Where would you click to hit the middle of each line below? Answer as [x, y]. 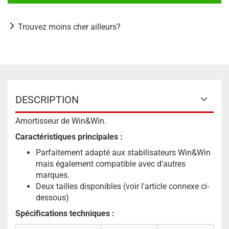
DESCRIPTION [47, 100]
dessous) [52, 198]
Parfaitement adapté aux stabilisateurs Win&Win [123, 153]
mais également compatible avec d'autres [111, 164]
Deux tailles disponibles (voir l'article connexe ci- [122, 186]
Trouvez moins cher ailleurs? [69, 27]
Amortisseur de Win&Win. [61, 121]
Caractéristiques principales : [69, 137]
